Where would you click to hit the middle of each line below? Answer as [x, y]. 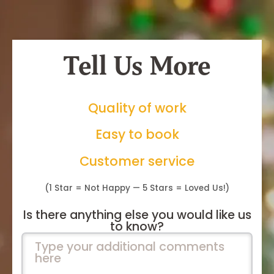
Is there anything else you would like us [137, 215]
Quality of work [137, 108]
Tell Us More [137, 66]
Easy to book [137, 135]
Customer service [137, 161]
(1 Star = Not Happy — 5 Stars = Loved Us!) [137, 188]
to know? [137, 226]
